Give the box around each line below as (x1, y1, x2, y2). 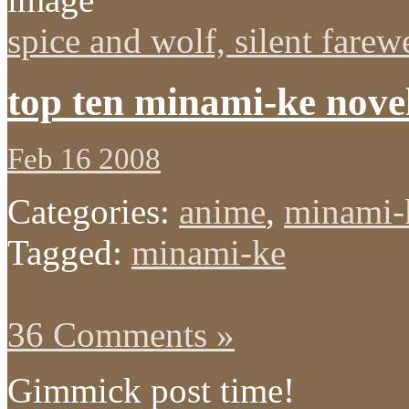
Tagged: (7, 232, 131, 272)
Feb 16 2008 (7, 142, 161, 175)
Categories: (7, 191, 179, 231)
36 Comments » (7, 314, 235, 354)
